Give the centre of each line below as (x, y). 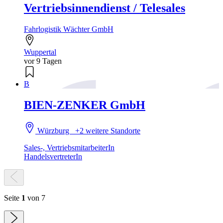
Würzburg (56, 131)
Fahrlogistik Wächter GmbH (69, 29)
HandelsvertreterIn (53, 157)
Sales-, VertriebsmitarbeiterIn (69, 148)
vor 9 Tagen (43, 61)
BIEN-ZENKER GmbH (85, 105)
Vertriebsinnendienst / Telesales (105, 8)
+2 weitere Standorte (108, 131)
